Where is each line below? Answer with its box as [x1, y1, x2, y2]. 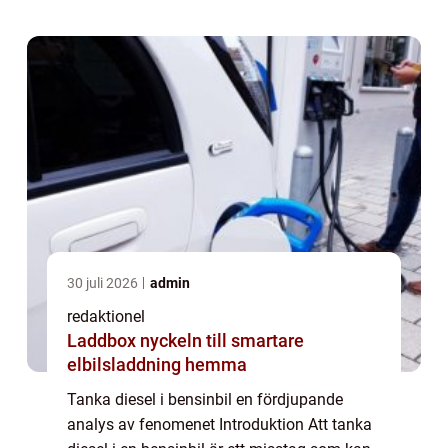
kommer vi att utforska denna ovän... [67, 8, 326, 28]
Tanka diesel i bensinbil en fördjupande [67, 389, 343, 409]
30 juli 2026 [67, 274, 141, 291]
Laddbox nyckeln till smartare [67, 329, 140, 351]
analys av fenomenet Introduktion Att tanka [67, 414, 372, 434]
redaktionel [67, 306, 145, 326]
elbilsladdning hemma [67, 353, 247, 375]
